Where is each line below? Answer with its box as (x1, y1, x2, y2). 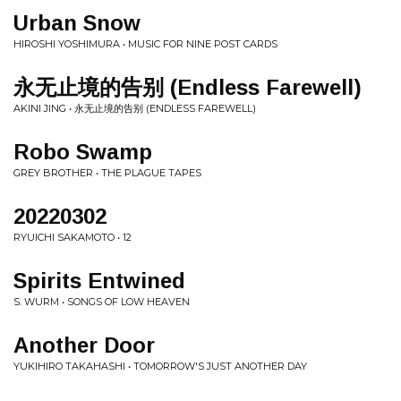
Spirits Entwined (13, 269, 185, 293)
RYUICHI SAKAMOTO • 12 (13, 231, 132, 243)
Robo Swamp (13, 140, 152, 164)
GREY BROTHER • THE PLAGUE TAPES (13, 166, 201, 179)
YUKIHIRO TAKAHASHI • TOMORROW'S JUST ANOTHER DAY (13, 360, 307, 372)
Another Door (13, 333, 155, 357)
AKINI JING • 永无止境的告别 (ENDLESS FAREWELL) (13, 102, 256, 115)
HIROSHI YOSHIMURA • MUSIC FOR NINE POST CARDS (13, 38, 277, 50)
